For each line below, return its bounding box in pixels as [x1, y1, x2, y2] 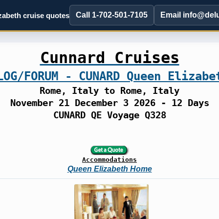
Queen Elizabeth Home [67, 165, 152, 173]
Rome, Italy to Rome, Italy [40, 86, 179, 96]
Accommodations [82, 156, 137, 163]
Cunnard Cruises [40, 48, 179, 67]
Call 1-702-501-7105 [76, 11, 148, 19]
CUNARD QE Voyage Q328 [53, 110, 166, 120]
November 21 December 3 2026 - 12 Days [10, 98, 209, 108]
